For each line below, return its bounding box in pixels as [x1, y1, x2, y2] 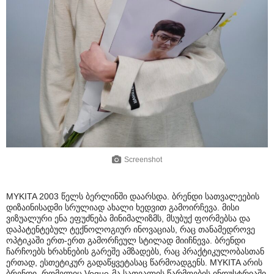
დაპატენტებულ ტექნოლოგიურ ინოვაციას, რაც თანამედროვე [6, 224, 255, 234]
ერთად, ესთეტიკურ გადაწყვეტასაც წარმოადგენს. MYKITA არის [6, 257, 262, 267]
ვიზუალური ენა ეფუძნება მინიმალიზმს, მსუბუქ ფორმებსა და [6, 213, 250, 223]
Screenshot [124, 155, 162, 165]
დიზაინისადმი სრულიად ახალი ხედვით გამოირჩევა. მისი [6, 202, 239, 212]
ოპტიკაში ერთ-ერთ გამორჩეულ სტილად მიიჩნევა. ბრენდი [6, 235, 245, 245]
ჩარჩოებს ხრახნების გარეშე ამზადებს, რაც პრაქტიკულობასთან [6, 246, 264, 256]
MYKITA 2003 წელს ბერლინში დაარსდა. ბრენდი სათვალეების [6, 191, 259, 201]
